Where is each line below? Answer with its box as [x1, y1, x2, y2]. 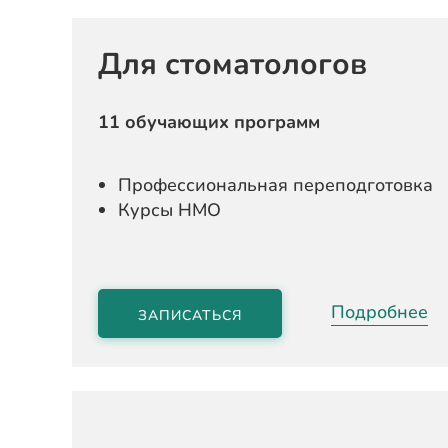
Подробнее [331, 299, 428, 324]
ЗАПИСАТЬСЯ [138, 306, 242, 325]
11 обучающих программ [98, 110, 320, 134]
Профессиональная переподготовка [118, 173, 433, 197]
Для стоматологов [98, 44, 367, 85]
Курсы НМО [118, 198, 221, 222]
